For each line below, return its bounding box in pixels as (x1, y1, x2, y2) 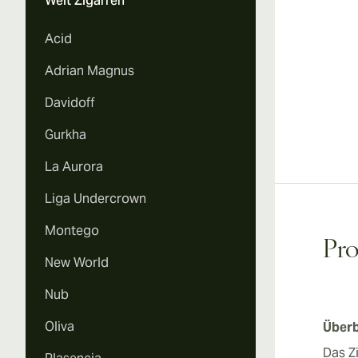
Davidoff (45, 94, 95, 111)
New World (45, 254, 109, 271)
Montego (45, 222, 99, 239)
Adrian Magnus (45, 62, 134, 79)
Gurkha (45, 126, 86, 143)
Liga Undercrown (45, 190, 146, 207)
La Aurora (45, 158, 103, 175)
